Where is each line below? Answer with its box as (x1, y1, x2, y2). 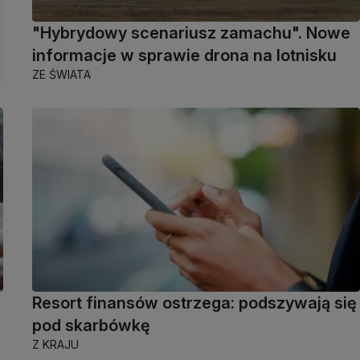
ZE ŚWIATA (32, 67, 91, 82)
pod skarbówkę (32, 315, 150, 335)
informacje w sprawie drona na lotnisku (32, 46, 337, 66)
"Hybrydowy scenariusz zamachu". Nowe (32, 23, 350, 43)
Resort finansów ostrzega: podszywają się (32, 292, 357, 313)
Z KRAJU (32, 337, 79, 351)
